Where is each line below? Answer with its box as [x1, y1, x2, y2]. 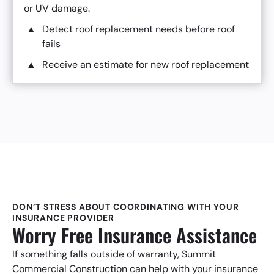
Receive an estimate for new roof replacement [42, 58, 249, 71]
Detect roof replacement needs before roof [42, 23, 235, 35]
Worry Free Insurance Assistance [12, 221, 257, 249]
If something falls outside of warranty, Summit [12, 248, 216, 261]
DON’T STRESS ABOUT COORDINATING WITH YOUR [12, 201, 239, 212]
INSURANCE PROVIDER [12, 212, 115, 223]
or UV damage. [24, 2, 90, 15]
